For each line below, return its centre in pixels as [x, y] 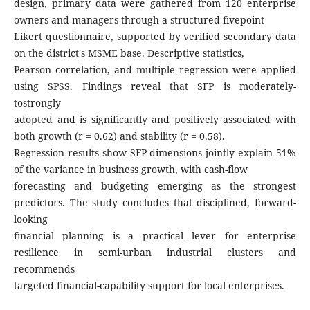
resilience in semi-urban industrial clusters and [155, 253]
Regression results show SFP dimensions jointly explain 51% [155, 153]
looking [30, 219]
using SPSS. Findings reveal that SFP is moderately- [155, 86]
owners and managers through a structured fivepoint [139, 20]
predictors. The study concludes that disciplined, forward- [155, 203]
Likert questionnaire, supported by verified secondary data [155, 37]
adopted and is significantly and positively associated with [155, 120]
